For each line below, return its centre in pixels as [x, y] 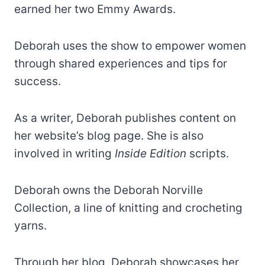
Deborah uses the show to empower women [130, 46]
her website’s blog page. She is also [109, 135]
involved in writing [64, 153]
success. [38, 81]
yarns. [30, 225]
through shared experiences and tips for [121, 63]
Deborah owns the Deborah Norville [109, 190]
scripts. [208, 153]
